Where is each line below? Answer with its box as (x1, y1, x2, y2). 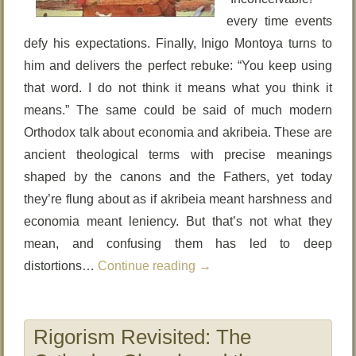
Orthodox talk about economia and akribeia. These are (24, 126, 332, 139)
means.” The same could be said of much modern (24, 103, 332, 117)
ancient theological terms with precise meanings (24, 148, 332, 161)
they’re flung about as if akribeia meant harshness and (24, 192, 332, 206)
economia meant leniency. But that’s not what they (24, 215, 332, 228)
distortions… (24, 259, 99, 273)
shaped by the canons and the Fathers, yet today (24, 170, 332, 184)
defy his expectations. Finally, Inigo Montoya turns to (24, 37, 332, 50)
